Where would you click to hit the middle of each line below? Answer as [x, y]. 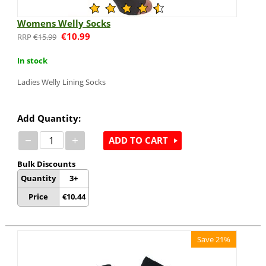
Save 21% [214, 239]
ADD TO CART [138, 140]
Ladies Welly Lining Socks [61, 82]
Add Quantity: [49, 118]
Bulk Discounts [46, 164]
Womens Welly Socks [64, 23]
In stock [32, 60]
